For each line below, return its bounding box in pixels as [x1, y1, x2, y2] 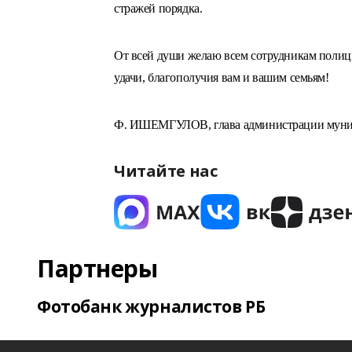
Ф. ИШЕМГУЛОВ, [114, 118, 214, 131]
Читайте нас [114, 160, 218, 181]
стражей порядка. [114, 2, 203, 15]
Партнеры [37, 252, 158, 284]
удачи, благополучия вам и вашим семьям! [114, 71, 329, 84]
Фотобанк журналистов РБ [37, 295, 266, 317]
